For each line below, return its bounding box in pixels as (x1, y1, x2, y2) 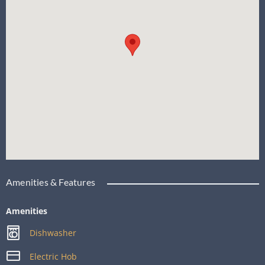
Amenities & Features (6, 176, 95, 188)
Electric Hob (30, 250, 77, 262)
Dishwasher (30, 227, 77, 238)
